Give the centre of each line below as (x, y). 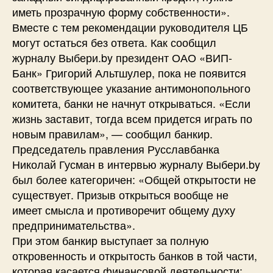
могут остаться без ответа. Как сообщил (114, 42)
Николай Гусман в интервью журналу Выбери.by (136, 164)
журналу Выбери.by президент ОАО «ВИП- (122, 57)
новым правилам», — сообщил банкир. (112, 133)
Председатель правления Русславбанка (116, 148)
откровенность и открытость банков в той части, (135, 255)
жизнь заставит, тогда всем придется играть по (132, 118)
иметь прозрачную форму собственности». (121, 11)
